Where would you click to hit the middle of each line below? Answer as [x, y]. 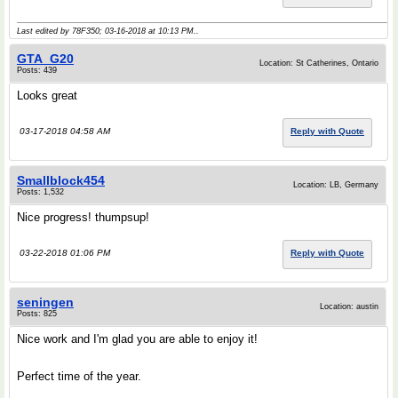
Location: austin [349, 307]
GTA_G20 [45, 59]
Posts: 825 [37, 314]
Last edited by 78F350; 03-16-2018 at [88, 32]
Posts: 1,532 [40, 192]
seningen [45, 302]
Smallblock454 [61, 181]
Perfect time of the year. [79, 377]
